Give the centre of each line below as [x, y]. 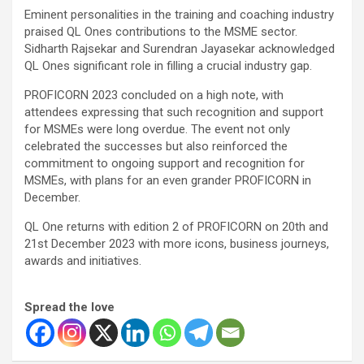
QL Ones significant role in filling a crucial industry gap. [168, 65]
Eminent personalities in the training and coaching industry [179, 14]
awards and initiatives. [83, 260]
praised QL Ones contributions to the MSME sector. [161, 31]
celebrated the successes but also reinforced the [156, 146]
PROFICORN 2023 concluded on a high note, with [154, 95]
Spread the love [69, 307]
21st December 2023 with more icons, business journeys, [177, 243]
